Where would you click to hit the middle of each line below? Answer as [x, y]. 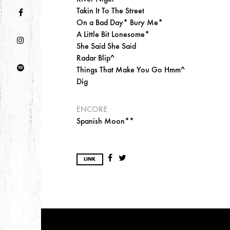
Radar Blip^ [95, 58]
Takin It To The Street [110, 11]
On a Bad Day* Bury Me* [119, 23]
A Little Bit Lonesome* [113, 34]
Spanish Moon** [105, 121]
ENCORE [92, 109]
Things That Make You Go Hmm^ [130, 70]
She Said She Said [106, 46]
